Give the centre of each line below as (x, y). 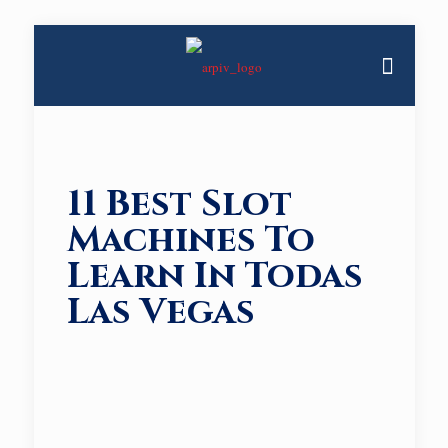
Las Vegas (160, 312)
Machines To (190, 240)
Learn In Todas (214, 276)
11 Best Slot (179, 204)
